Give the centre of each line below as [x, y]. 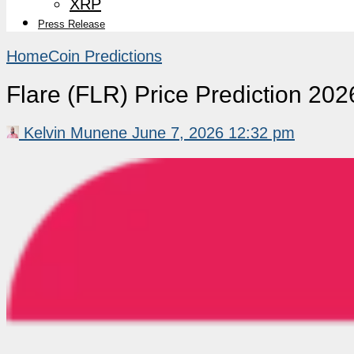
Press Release [72, 24]
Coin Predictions [105, 56]
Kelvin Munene [75, 132]
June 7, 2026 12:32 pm [213, 132]
